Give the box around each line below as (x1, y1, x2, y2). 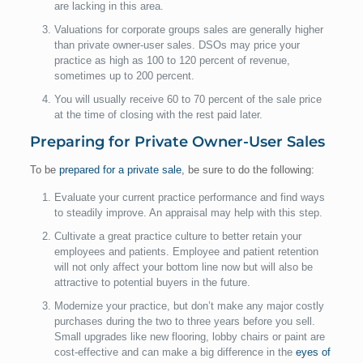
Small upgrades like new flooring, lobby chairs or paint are (53, 331, 325, 344)
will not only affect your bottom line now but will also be (53, 261, 313, 274)
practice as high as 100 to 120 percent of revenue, (53, 54, 290, 67)
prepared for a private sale (58, 164, 181, 177)
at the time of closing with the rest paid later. (53, 109, 263, 122)
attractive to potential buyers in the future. (53, 276, 250, 289)
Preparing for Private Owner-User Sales (29, 133, 325, 152)
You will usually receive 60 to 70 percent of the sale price (53, 93, 322, 106)
